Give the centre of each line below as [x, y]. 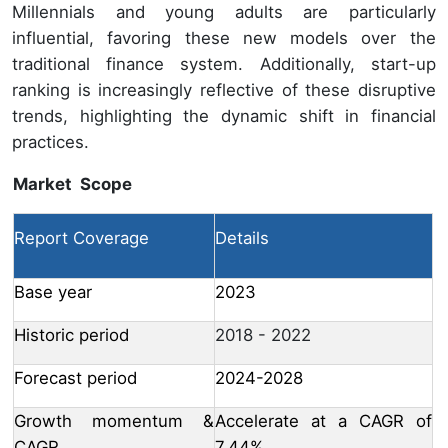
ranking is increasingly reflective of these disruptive [224, 89]
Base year [53, 291]
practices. [50, 141]
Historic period [71, 334]
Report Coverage [81, 237]
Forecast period [75, 377]
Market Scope [72, 183]
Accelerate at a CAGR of [323, 420]
